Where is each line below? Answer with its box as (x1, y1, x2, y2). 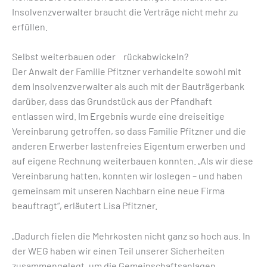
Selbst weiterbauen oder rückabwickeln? (12, 51, 188, 63)
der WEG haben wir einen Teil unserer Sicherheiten (12, 244, 225, 256)
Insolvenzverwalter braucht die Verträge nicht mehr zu (12, 5, 238, 17)
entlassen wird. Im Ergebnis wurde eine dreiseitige (12, 110, 225, 122)
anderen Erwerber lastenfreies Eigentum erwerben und (12, 140, 246, 152)
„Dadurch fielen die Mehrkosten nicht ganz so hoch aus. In (12, 229, 250, 241)
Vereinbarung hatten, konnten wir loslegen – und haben (12, 170, 243, 182)
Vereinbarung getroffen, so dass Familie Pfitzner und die (12, 125, 246, 137)
